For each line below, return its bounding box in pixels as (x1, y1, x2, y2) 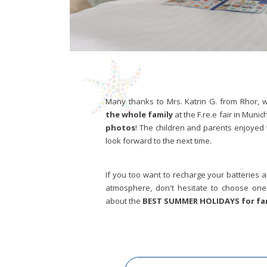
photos (105, 122, 135, 133)
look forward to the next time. (105, 135, 212, 146)
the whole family (105, 108, 173, 120)
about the (105, 195, 142, 206)
